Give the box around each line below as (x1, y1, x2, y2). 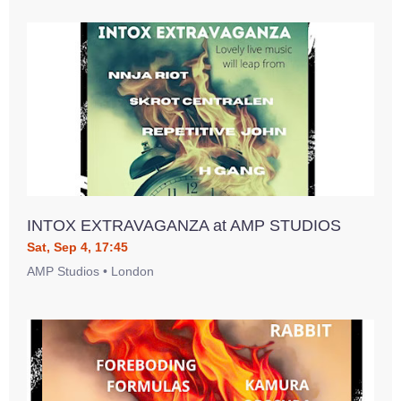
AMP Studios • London (27, 264, 154, 278)
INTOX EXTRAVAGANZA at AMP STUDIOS (27, 217, 341, 235)
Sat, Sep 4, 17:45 (27, 240, 128, 254)
